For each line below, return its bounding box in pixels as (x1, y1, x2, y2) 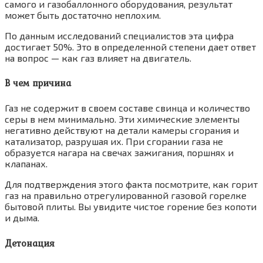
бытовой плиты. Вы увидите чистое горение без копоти (5, 201, 257, 213)
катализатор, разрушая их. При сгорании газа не (5, 136, 223, 147)
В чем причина (5, 76, 71, 90)
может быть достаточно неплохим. (5, 9, 161, 21)
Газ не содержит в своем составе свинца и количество (5, 102, 250, 114)
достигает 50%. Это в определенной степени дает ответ (5, 41, 256, 52)
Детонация (5, 235, 55, 250)
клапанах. (5, 158, 48, 170)
